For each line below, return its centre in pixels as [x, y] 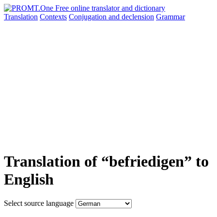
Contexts [53, 17]
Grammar [170, 17]
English [29, 179]
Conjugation [89, 17]
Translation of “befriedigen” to [106, 162]
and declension [131, 17]
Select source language [39, 203]
